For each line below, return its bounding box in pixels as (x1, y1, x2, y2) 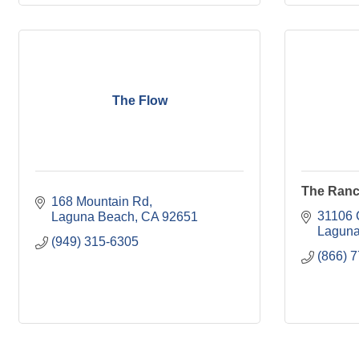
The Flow (111, 93, 167, 107)
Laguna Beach (51, 210, 135, 224)
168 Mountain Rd (51, 195, 149, 208)
